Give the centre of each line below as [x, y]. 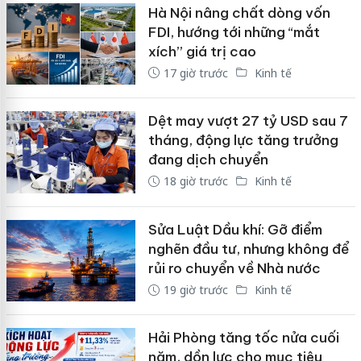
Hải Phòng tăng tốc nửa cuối [243, 338]
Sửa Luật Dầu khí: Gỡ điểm [235, 229]
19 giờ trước [195, 289]
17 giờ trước [195, 73]
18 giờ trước [195, 181]
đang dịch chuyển [208, 160]
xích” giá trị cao [202, 51]
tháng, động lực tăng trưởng [243, 141]
